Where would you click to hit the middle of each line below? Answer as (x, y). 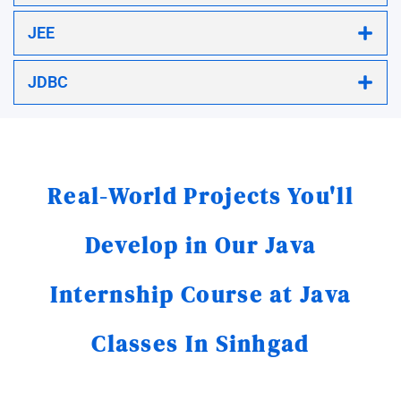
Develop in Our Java (200, 246)
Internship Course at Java (200, 295)
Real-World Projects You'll (200, 196)
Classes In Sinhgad (200, 344)
